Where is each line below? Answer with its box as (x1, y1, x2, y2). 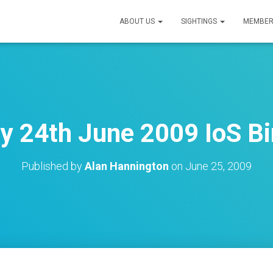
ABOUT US (119, 17, 157, 26)
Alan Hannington (85, 160, 169, 172)
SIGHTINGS (181, 17, 219, 26)
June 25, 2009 (185, 160, 252, 172)
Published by (21, 160, 85, 172)
